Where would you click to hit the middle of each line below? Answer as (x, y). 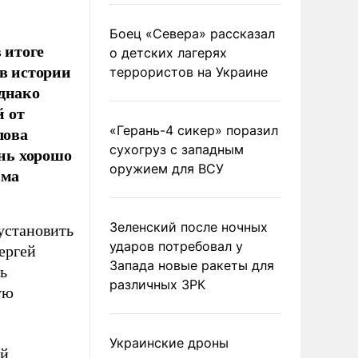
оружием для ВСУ (167, 169)
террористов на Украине (189, 72)
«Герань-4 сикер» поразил (194, 130)
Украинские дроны (169, 343)
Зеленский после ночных (189, 227)
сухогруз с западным (177, 149)
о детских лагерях (168, 53)
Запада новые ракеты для (192, 265)
